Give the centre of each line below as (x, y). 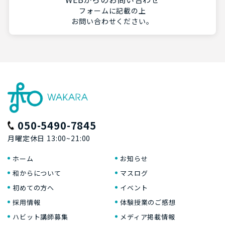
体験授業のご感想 (148, 202)
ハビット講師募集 (40, 216)
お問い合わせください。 (113, 21)
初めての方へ (34, 187)
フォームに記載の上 (113, 10)
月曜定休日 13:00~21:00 (49, 138)
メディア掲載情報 (148, 216)
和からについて (37, 173)
